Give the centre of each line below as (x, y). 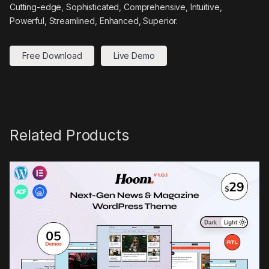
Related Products (69, 135)
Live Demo (134, 56)
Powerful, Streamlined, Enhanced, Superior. (94, 20)
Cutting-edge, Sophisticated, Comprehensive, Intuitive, (116, 7)
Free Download (52, 56)
